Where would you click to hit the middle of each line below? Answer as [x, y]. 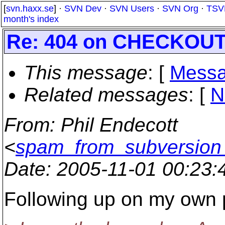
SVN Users [132, 9]
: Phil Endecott [114, 125]
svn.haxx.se [30, 9]
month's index [31, 19]
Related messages [106, 95]
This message [86, 73]
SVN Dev [83, 9]
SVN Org [180, 9]
